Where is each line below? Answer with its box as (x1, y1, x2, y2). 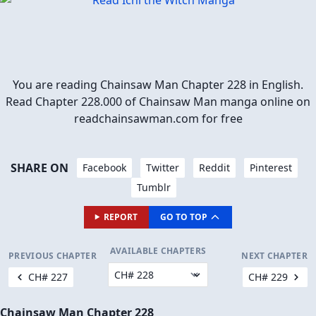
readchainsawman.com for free (73, 110, 243, 126)
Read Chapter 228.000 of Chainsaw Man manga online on (6, 93, 310, 109)
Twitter (145, 160, 179, 174)
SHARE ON (10, 159, 68, 176)
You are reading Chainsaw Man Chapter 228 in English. (13, 76, 303, 92)
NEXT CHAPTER (241, 250, 308, 262)
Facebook (82, 160, 126, 174)
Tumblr (137, 180, 171, 194)
